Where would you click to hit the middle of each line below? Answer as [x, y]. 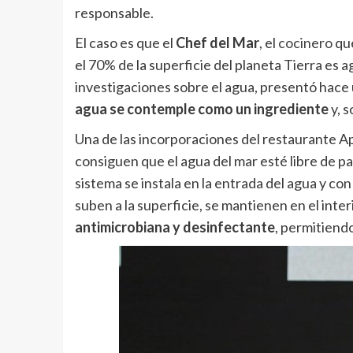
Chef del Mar [217, 43]
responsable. [114, 13]
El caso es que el [125, 43]
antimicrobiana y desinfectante [175, 227]
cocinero [305, 43]
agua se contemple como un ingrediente [201, 109]
